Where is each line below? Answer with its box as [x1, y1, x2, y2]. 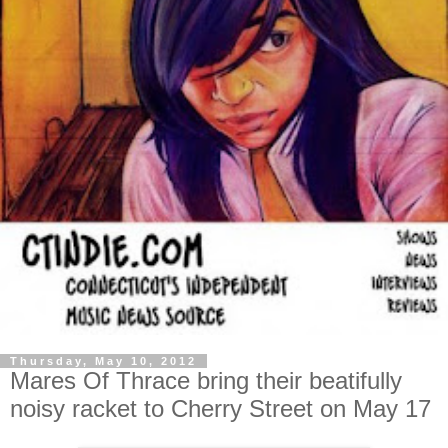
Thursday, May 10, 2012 [10, 354, 197, 367]
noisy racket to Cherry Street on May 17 [10, 394, 431, 422]
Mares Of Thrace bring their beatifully [10, 366, 402, 394]
